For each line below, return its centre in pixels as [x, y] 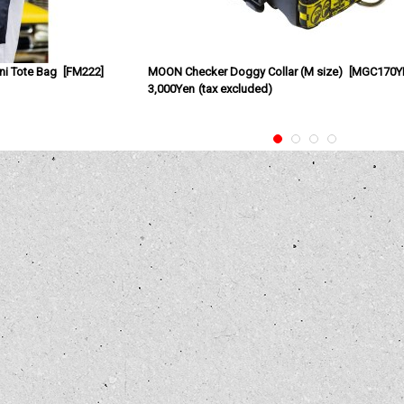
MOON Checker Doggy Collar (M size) [246, 72]
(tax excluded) [235, 89]
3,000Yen [172, 89]
